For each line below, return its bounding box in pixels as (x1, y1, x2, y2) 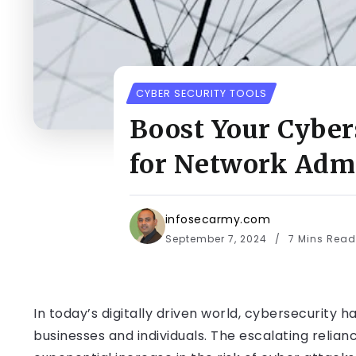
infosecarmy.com (164, 211, 271, 227)
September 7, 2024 (164, 232, 270, 246)
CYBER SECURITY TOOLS (135, 87, 267, 100)
